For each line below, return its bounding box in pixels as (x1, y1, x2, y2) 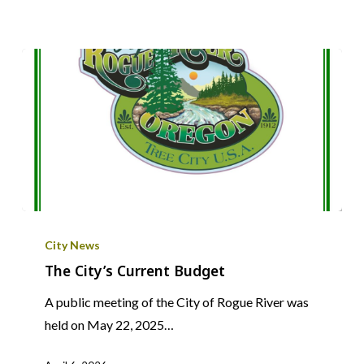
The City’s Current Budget (44, 261, 225, 281)
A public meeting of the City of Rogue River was (44, 294, 309, 310)
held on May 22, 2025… (44, 317, 174, 333)
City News (44, 238, 100, 253)
